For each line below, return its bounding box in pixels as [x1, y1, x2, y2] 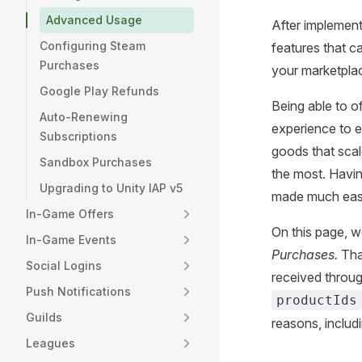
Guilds [26, 310, 62, 324]
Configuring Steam [40, 39, 145, 53]
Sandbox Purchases [40, 155, 152, 169]
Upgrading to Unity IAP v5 [40, 181, 183, 195]
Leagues [26, 336, 75, 350]
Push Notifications [26, 284, 131, 298]
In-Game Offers [26, 207, 114, 221]
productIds [276, 293, 357, 308]
